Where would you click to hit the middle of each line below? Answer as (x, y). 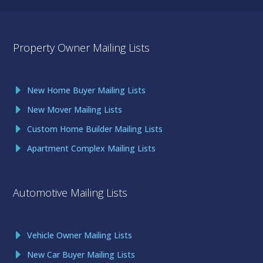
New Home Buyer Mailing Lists (87, 90)
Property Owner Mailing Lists (82, 48)
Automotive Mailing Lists (70, 193)
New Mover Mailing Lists (75, 110)
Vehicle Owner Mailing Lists (80, 235)
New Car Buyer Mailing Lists (81, 255)
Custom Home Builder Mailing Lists (95, 129)
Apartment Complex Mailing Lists (92, 149)
